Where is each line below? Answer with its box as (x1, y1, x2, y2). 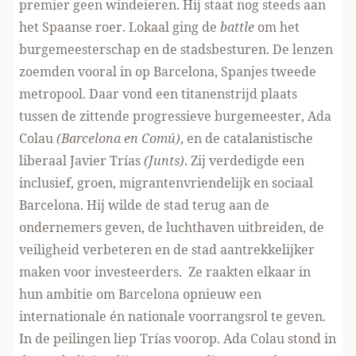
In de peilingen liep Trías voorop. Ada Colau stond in (19, 330, 336, 347)
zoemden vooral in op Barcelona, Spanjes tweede (19, 63, 316, 80)
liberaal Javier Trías (19, 152, 144, 169)
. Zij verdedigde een (184, 152, 304, 169)
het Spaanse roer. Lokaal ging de (19, 18, 220, 36)
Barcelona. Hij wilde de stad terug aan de (19, 196, 269, 214)
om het (254, 18, 300, 36)
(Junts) (144, 152, 184, 169)
